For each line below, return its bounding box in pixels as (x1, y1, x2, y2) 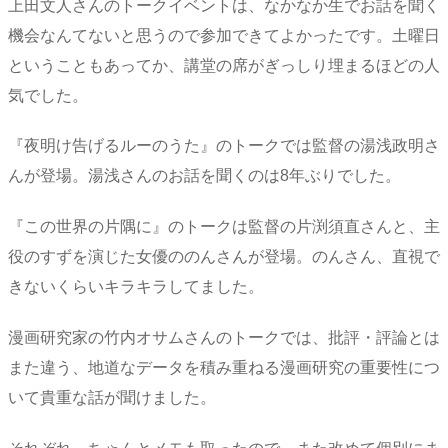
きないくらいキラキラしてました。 (8, 278, 264, 296)
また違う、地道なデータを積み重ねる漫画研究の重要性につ (8, 358, 440, 376)
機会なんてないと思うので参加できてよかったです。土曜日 (8, 26, 440, 44)
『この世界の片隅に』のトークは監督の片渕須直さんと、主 (8, 218, 440, 236)
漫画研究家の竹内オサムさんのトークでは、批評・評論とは (8, 328, 440, 346)
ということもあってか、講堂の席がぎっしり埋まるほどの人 (8, 56, 440, 74)
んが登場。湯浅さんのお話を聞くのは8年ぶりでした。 (8, 167, 401, 185)
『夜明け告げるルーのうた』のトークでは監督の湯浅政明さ (8, 137, 440, 155)
